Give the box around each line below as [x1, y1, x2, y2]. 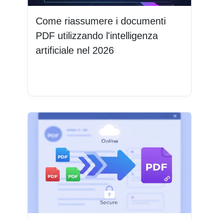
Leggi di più [42, 74, 86, 83]
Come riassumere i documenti [36, 15, 166, 26]
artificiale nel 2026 [36, 44, 114, 56]
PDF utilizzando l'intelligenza [36, 30, 158, 41]
